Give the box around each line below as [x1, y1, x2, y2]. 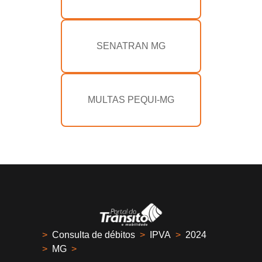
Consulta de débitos [52, 230, 135, 240]
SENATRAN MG [96, 41, 166, 51]
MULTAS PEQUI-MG [88, 95, 174, 105]
